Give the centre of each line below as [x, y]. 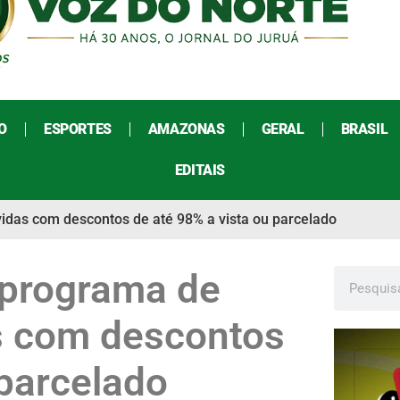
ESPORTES [77, 129]
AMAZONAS [186, 129]
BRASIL [364, 129]
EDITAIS [200, 171]
